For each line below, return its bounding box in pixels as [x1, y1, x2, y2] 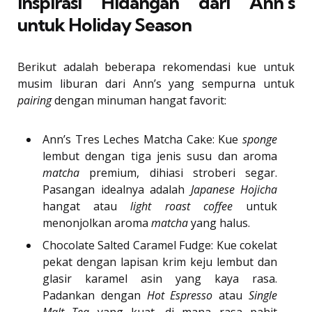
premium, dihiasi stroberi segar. [79, 165, 277, 181]
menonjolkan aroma [42, 215, 151, 231]
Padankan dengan [42, 288, 147, 304]
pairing [17, 93, 52, 109]
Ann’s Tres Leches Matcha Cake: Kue [42, 132, 242, 148]
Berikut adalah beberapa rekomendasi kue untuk [17, 59, 295, 75]
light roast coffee [130, 198, 233, 214]
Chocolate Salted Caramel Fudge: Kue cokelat [42, 237, 277, 253]
